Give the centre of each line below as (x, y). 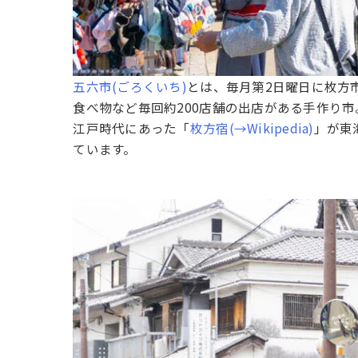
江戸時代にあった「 (131, 128)
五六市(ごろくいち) (130, 87)
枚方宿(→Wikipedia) (252, 128)
